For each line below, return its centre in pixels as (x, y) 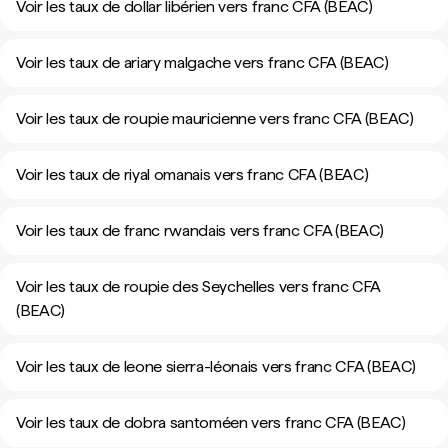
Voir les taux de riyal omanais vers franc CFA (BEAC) (192, 174)
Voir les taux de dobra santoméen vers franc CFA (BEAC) (211, 422)
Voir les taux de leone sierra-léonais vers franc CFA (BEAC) (216, 366)
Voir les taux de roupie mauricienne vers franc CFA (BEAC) (215, 118)
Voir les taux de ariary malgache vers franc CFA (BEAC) (202, 62)
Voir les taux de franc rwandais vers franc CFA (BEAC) (200, 230)
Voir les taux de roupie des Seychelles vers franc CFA (199, 286)
